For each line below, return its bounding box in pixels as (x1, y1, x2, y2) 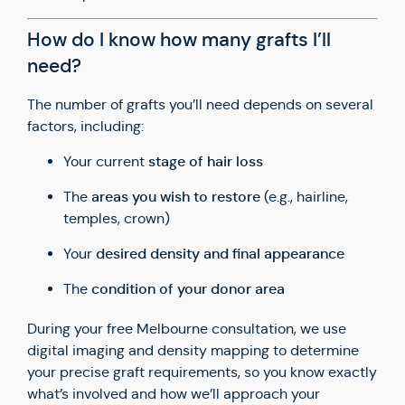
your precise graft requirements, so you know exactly (27, 363, 377, 381)
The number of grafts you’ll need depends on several (27, 96, 373, 113)
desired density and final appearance (96, 244, 344, 263)
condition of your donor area (91, 279, 285, 298)
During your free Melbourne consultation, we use (27, 320, 346, 337)
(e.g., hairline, (260, 188, 348, 205)
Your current (63, 153, 148, 170)
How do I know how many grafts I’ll (27, 28, 331, 52)
